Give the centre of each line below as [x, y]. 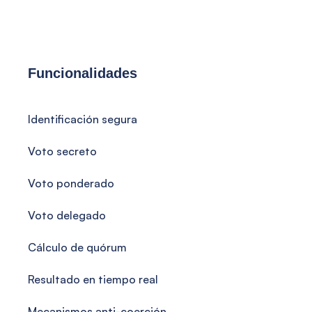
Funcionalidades [83, 73]
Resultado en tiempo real [93, 279]
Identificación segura [83, 119]
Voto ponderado [71, 183]
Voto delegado [67, 215]
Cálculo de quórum [77, 247]
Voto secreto [62, 151]
